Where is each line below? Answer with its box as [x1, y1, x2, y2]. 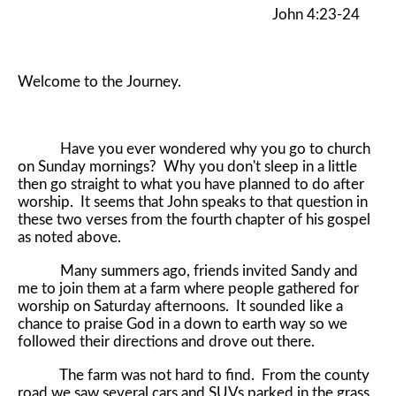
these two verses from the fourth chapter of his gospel [18, 211, 370, 227]
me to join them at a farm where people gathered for [18, 280, 359, 296]
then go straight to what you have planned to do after [18, 176, 364, 192]
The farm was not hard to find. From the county [18, 367, 369, 383]
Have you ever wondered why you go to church [60, 141, 370, 156]
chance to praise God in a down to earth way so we [18, 316, 347, 331]
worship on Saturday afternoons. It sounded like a [18, 298, 343, 314]
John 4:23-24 [272, 6, 360, 22]
